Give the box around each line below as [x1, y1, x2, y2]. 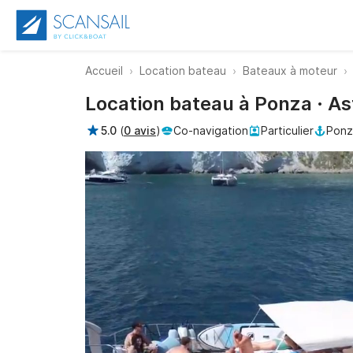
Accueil [85, 64, 123, 77]
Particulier [261, 124, 314, 137]
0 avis [124, 124, 156, 137]
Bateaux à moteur [243, 64, 337, 77]
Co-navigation [173, 124, 248, 137]
